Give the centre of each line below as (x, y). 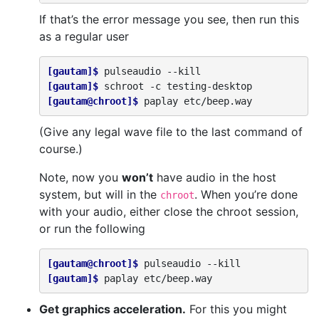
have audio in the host (215, 177)
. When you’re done (246, 194)
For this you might (236, 309)
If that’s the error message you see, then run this (169, 19)
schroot (124, 86)
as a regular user (84, 36)
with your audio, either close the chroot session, (169, 211)
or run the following (92, 229)
